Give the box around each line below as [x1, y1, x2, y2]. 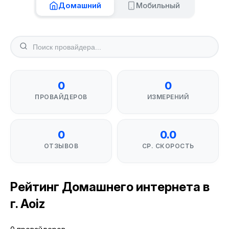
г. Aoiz [10, 196, 45, 211]
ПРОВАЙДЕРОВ [35, 93, 87, 101]
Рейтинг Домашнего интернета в [10, 179, 210, 194]
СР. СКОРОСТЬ [142, 142, 194, 150]
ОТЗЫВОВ [43, 142, 79, 150]
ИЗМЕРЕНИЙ [147, 93, 189, 101]
